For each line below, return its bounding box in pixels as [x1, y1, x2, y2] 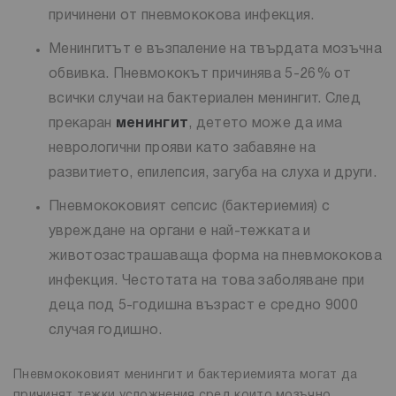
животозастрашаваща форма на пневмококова [49, 249, 382, 263]
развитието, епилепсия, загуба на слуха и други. [49, 166, 377, 179]
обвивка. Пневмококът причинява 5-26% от [49, 67, 352, 80]
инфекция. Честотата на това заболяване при [49, 274, 365, 287]
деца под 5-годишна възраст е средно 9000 [49, 299, 358, 312]
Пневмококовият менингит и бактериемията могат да [13, 369, 358, 381]
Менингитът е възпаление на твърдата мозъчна [49, 42, 382, 56]
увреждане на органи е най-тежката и [49, 225, 311, 238]
